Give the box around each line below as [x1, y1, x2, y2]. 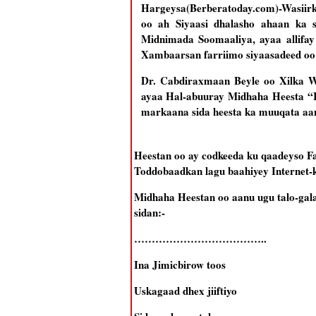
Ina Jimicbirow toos [133, 257, 226, 272]
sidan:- [133, 205, 165, 220]
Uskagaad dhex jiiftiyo [133, 283, 237, 298]
